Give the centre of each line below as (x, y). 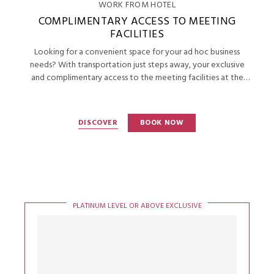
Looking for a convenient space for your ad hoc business (137, 53)
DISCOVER (98, 123)
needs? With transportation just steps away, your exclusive (137, 65)
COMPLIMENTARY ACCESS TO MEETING (137, 22)
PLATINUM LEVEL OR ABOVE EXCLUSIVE (137, 206)
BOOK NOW (162, 123)
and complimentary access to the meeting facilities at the (137, 78)
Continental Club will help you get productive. (137, 91)
